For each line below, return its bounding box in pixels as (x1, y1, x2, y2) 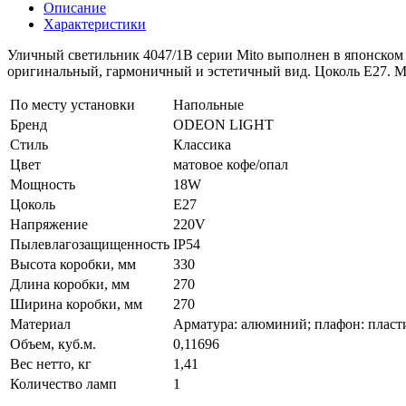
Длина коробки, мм (10, 275, 130, 292)
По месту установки (10, 96, 135, 112)
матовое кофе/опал (173, 156, 288, 172)
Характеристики (43, 15, 146, 32)
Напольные (173, 96, 244, 112)
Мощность (10, 176, 75, 192)
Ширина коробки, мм (10, 295, 142, 312)
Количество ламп (10, 375, 117, 391)
